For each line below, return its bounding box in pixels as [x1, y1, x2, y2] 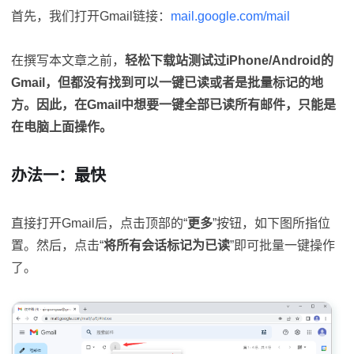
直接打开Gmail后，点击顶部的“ [11, 217, 187, 230]
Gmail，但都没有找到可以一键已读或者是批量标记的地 [11, 76, 323, 89]
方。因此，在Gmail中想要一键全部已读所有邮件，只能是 [11, 98, 336, 111]
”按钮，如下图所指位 [213, 217, 330, 230]
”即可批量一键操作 [230, 239, 335, 252]
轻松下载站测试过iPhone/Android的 [125, 54, 333, 67]
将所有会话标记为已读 [104, 239, 230, 252]
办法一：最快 [11, 167, 106, 184]
